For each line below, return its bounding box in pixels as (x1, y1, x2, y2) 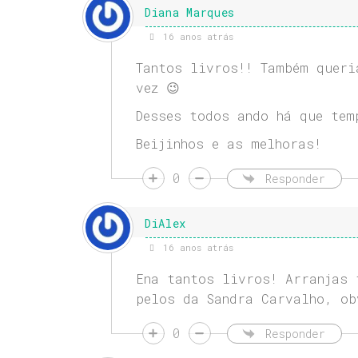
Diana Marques (144, 5, 236, 21)
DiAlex (144, 216, 187, 232)
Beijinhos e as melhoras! (135, 135, 321, 153)
